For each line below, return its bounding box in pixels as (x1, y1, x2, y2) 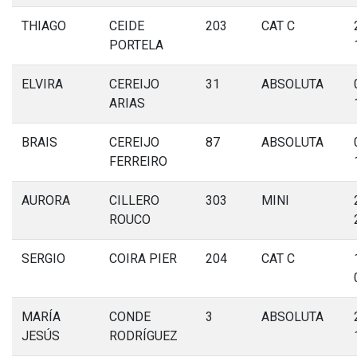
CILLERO (109, 193, 159, 208)
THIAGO (22, 18, 66, 33)
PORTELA (109, 37, 163, 53)
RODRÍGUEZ (109, 328, 178, 343)
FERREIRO (109, 154, 167, 169)
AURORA (22, 193, 70, 208)
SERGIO (22, 251, 65, 266)
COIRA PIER (109, 251, 177, 266)
